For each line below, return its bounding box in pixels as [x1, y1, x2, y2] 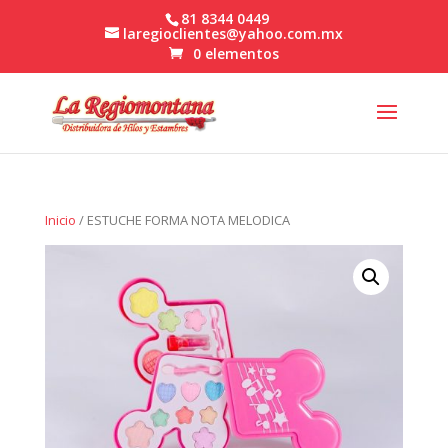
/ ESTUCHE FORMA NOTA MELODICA [75, 211, 290, 229]
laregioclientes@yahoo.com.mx [122, 23, 343, 43]
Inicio [44, 211, 76, 229]
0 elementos [192, 44, 279, 63]
